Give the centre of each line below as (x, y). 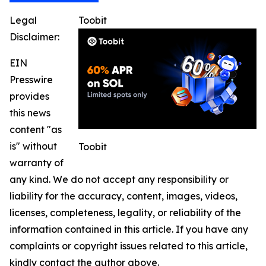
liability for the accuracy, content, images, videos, (123, 196)
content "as (36, 129)
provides (29, 96)
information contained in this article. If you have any (129, 229)
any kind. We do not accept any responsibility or (119, 179)
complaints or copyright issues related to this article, (129, 246)
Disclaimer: (34, 37)
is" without (33, 146)
